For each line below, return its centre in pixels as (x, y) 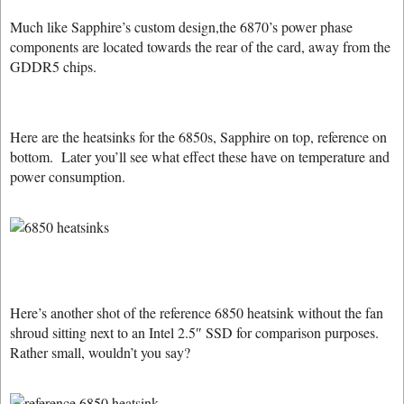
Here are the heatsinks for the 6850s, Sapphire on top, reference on (198, 137)
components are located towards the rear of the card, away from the (200, 46)
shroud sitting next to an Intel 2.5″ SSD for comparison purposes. (197, 332)
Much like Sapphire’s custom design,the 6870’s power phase (181, 27)
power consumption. (68, 176)
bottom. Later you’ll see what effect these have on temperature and (200, 156)
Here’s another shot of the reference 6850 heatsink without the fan (197, 312)
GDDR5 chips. (55, 66)
